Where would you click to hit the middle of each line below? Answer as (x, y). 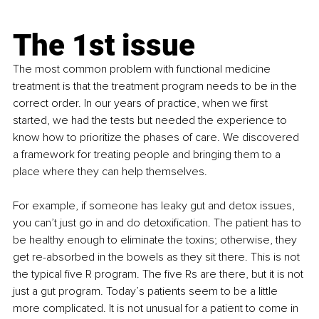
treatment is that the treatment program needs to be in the (156, 87)
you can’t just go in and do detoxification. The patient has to (158, 223)
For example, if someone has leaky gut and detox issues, (155, 206)
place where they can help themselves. (110, 172)
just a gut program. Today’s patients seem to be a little (147, 292)
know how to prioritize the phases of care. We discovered (157, 138)
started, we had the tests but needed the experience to (151, 121)
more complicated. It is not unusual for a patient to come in (157, 309)
